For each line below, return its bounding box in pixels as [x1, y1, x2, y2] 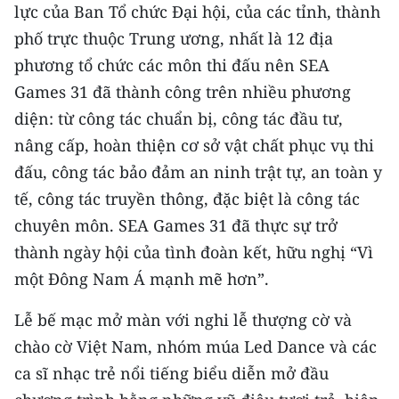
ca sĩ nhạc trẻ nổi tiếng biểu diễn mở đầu [14, 362, 329, 384]
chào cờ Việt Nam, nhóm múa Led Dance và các [14, 336, 377, 357]
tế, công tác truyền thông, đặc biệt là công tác [14, 188, 360, 209]
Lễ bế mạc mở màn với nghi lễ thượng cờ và [14, 309, 352, 330]
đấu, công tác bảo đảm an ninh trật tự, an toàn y [14, 161, 382, 183]
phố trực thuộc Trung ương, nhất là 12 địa [14, 28, 333, 49]
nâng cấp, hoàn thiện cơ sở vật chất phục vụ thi [14, 134, 374, 156]
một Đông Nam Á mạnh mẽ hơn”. [14, 268, 273, 289]
